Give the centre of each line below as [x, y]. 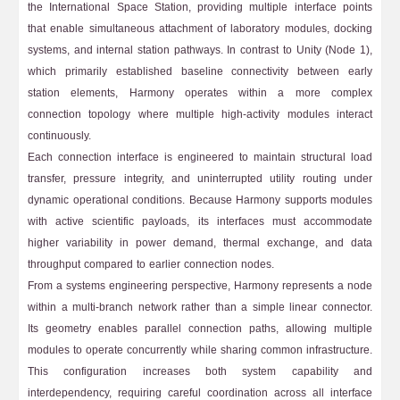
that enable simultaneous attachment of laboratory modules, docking [200, 29]
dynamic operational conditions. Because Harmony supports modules [200, 200]
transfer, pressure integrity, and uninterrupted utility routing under [200, 179]
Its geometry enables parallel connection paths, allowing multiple [200, 329]
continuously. [59, 136]
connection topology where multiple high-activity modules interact [200, 114]
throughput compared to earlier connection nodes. [151, 264]
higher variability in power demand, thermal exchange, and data [200, 243]
